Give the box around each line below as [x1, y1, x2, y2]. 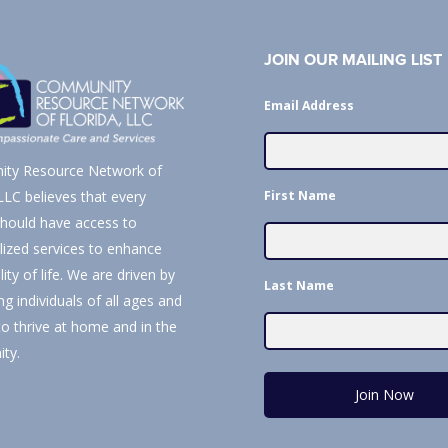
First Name [264, 186, 336, 204]
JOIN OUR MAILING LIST [264, 51, 442, 71]
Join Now [354, 384, 414, 404]
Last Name [264, 276, 334, 294]
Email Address [264, 96, 354, 114]
